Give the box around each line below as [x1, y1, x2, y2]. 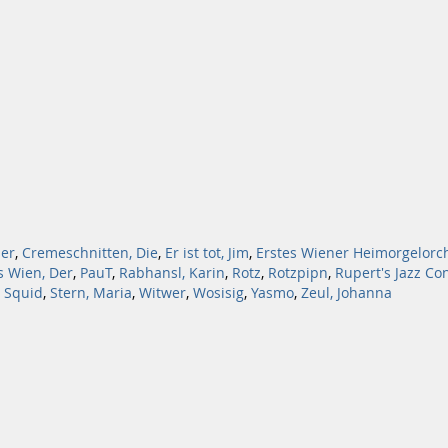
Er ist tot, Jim [165, 244, 249, 262]
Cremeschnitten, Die [22, 244, 158, 262]
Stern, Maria [50, 284, 132, 302]
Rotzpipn [268, 264, 328, 282]
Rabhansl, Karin [119, 264, 225, 282]
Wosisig [193, 284, 244, 302]
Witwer [139, 284, 186, 302]
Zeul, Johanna [301, 284, 392, 302]
